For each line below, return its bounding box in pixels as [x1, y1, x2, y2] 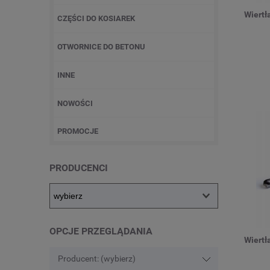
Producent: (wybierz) [58, 253, 136, 264]
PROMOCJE [57, 127, 98, 136]
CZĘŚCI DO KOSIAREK [57, 14, 135, 24]
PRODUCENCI [49, 162, 108, 174]
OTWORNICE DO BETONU [57, 42, 145, 52]
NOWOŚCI [57, 98, 93, 108]
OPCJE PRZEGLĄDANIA [49, 225, 152, 237]
